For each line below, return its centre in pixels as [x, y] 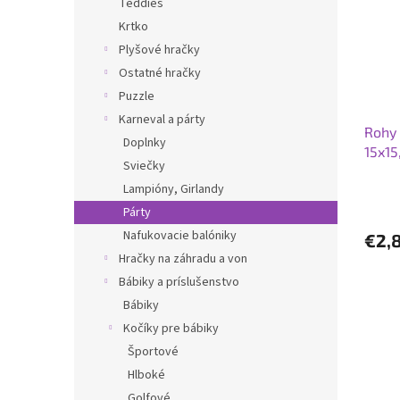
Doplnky [145, 143]
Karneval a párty [162, 120]
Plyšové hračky [159, 50]
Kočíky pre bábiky [171, 329]
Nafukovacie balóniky [180, 236]
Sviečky [144, 166]
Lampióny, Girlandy [174, 189]
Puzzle [137, 96]
